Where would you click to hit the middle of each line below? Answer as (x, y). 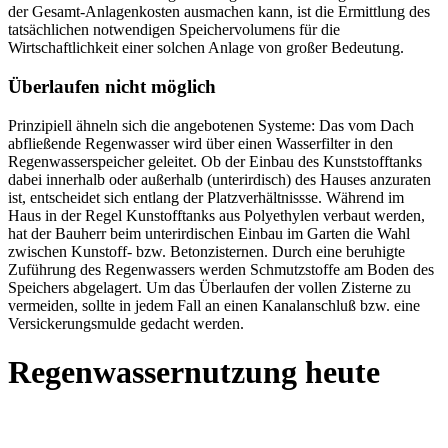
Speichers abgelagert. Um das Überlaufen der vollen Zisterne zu (209, 287)
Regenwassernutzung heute (194, 372)
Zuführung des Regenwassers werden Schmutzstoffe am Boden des (221, 269)
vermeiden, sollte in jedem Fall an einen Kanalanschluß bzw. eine (214, 305)
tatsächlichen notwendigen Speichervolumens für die (174, 30)
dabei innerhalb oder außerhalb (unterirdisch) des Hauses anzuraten (219, 179)
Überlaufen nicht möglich (112, 86)
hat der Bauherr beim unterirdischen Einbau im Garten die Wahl (209, 233)
